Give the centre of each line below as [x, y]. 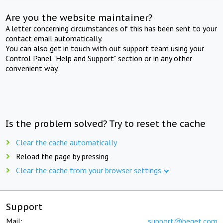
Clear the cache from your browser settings [89, 170]
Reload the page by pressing [62, 156]
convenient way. [32, 68]
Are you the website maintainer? [79, 17]
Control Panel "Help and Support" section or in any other [99, 58]
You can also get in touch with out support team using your [105, 48]
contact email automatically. [54, 38]
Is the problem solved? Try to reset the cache [106, 123]
